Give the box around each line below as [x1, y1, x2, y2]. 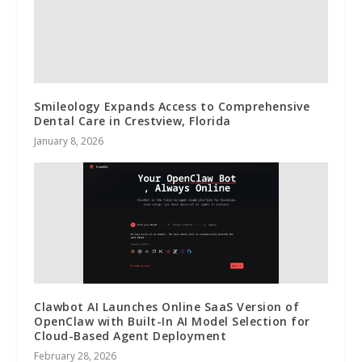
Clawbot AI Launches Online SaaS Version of [34, 298, 300, 314]
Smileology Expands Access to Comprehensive [34, 98, 310, 114]
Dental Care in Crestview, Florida [34, 112, 231, 128]
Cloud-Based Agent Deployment [34, 327, 227, 343]
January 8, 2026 [34, 133, 104, 148]
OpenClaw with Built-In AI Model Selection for [34, 313, 310, 329]
